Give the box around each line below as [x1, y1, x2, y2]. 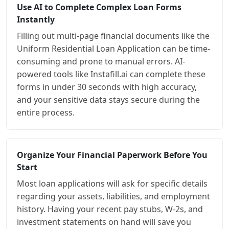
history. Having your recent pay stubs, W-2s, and [17, 203, 203, 215]
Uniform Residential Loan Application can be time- [17, 43, 210, 55]
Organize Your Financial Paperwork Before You [17, 149, 208, 161]
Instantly [17, 14, 55, 26]
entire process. [17, 107, 75, 119]
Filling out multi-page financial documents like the [17, 30, 210, 42]
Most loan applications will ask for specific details [17, 178, 208, 190]
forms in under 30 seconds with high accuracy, [17, 81, 197, 93]
